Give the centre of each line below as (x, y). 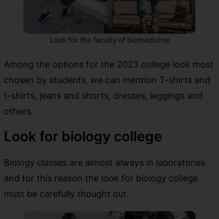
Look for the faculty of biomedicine (109, 40)
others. (19, 111)
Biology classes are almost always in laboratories (105, 162)
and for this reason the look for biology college (101, 178)
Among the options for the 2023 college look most (109, 64)
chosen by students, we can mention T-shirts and (107, 79)
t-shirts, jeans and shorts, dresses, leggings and (103, 95)
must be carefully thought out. (66, 193)
